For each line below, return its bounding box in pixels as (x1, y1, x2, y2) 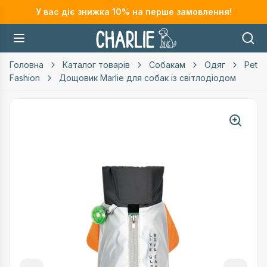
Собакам (149, 60, 185, 70)
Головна (10, 60, 44, 70)
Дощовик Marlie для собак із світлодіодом (59, 73, 236, 83)
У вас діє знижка (35, 7, 112, 17)
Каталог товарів (63, 60, 130, 70)
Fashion (10, 73, 40, 83)
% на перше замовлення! (121, 7, 232, 17)
